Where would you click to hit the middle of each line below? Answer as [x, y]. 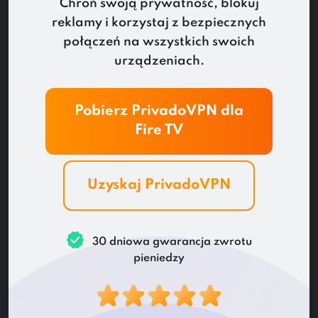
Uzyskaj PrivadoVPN [159, 185]
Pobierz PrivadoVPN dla [159, 111]
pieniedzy [159, 258]
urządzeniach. [159, 61]
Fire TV [159, 131]
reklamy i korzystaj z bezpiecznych [159, 23]
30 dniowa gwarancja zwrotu [170, 242]
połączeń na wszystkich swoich [159, 42]
